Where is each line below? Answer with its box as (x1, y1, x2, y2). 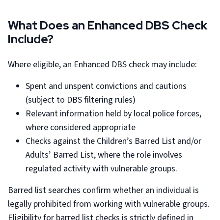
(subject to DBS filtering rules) (26, 93, 136, 106)
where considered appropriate (26, 121, 136, 134)
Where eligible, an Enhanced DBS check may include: (8, 58, 197, 71)
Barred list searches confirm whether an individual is (8, 184, 199, 196)
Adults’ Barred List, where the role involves (26, 148, 182, 161)
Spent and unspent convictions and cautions (26, 80, 187, 92)
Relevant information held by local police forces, (26, 107, 201, 120)
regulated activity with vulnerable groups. (26, 162, 177, 175)
